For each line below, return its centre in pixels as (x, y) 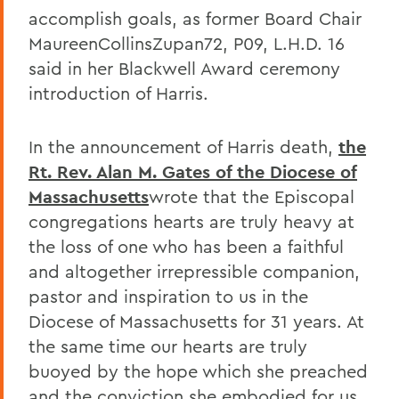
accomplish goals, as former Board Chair (195, 18)
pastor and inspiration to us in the (168, 296)
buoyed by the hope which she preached (198, 370)
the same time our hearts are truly (168, 346)
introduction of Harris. (118, 93)
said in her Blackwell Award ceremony (184, 68)
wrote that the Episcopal (252, 196)
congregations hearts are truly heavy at (191, 221)
